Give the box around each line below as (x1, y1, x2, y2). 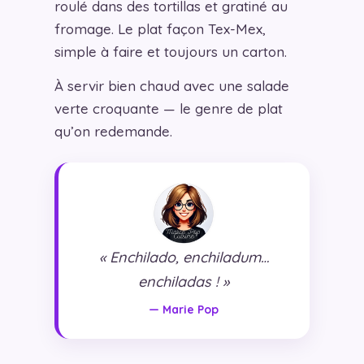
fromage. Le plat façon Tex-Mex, (54, 19, 266, 37)
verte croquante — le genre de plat (54, 99, 283, 117)
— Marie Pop (149, 301, 219, 317)
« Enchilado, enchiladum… (98, 247, 269, 266)
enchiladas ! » (138, 271, 230, 291)
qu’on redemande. (54, 122, 172, 140)
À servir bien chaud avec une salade (54, 76, 289, 94)
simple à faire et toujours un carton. (54, 42, 287, 60)
